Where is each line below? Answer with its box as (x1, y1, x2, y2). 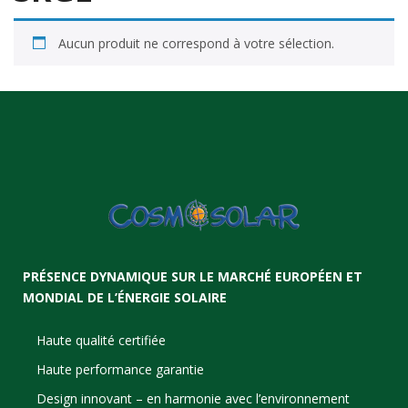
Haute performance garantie (36, 360, 205, 378)
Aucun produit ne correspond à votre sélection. (58, 34, 334, 52)
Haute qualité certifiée (36, 331, 167, 349)
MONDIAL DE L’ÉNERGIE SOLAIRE (23, 288, 227, 306)
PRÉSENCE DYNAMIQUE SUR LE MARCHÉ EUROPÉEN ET (23, 267, 362, 285)
